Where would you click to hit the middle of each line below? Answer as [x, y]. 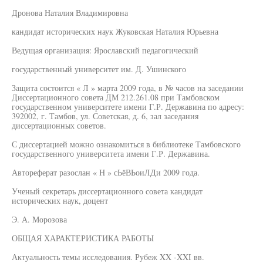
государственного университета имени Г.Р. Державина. [111, 154]
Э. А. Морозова [39, 219]
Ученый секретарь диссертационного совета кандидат [107, 191]
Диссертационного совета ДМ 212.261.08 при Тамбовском [116, 97]
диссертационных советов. [59, 125]
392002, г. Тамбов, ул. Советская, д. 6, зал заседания [105, 116]
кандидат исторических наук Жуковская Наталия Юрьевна [115, 31]
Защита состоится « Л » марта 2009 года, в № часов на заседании [128, 88]
